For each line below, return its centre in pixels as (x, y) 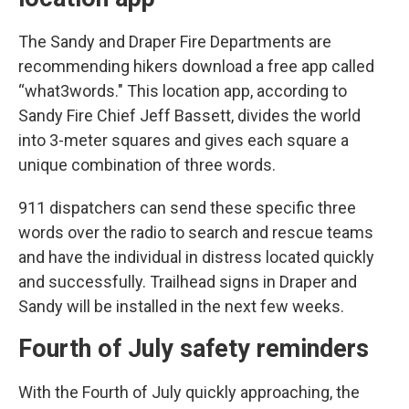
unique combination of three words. (147, 165)
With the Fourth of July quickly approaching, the (189, 392)
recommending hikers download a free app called (196, 66)
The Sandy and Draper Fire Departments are (175, 42)
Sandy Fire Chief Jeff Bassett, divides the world (189, 115)
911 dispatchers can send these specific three (187, 208)
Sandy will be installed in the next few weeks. (181, 306)
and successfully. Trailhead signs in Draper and (188, 282)
